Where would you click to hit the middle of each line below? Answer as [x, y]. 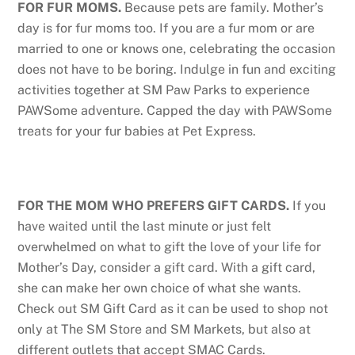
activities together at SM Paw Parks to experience [164, 90]
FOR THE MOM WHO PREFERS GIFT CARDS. [155, 205]
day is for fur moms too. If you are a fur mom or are [166, 29]
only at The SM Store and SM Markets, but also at [164, 329]
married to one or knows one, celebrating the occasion [177, 49]
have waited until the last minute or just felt [145, 226]
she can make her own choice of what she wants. [160, 288]
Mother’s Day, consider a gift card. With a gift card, [167, 267]
